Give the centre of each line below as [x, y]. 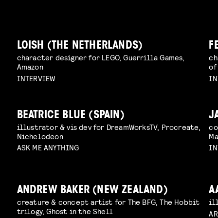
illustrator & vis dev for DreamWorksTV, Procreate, [109, 127]
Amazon [30, 66]
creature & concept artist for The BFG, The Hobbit [108, 202]
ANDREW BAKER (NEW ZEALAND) [92, 191]
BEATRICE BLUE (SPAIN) [71, 115]
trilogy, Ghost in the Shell [65, 211]
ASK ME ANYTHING [48, 147]
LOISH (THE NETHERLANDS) [80, 46]
